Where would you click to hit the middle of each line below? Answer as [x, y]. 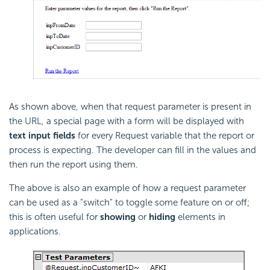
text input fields [42, 136]
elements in [200, 217]
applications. [35, 232]
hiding [162, 217]
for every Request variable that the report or [165, 136]
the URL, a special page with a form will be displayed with [127, 121]
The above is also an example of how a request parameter [127, 188]
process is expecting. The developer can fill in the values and [133, 150]
